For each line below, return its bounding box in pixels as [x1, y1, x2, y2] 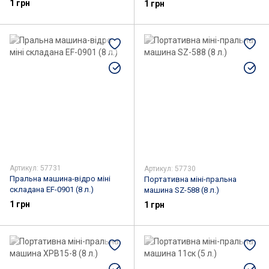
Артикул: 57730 [144, 164, 196, 173]
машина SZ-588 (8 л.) [144, 185, 219, 195]
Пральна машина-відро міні [10, 174, 110, 183]
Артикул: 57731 [10, 163, 61, 172]
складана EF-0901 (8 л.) [10, 184, 94, 194]
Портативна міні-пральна [144, 174, 237, 184]
